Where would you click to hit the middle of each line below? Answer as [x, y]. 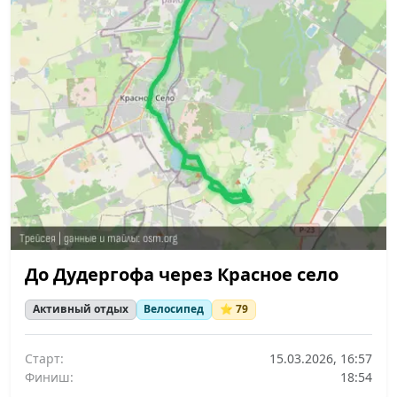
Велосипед [174, 309]
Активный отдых [80, 309]
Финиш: [49, 377]
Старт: [44, 358]
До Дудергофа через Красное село [182, 275]
